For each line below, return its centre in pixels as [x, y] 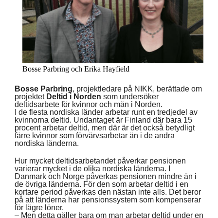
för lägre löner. [39, 207]
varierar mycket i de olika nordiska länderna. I [92, 168]
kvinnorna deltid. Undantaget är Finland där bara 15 [103, 120]
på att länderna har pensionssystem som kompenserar [108, 200]
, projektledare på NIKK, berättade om [137, 89]
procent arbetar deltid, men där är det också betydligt [105, 127]
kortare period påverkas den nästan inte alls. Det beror [108, 192]
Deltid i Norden [74, 96]
